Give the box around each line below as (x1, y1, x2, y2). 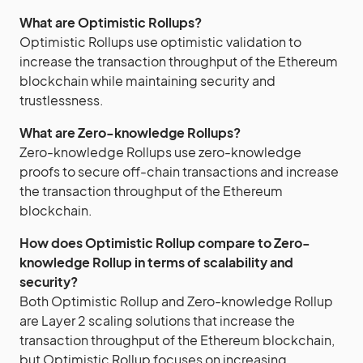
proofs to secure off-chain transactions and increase (19, 163, 339, 180)
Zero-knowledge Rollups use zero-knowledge (19, 143, 301, 160)
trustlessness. (19, 92, 104, 109)
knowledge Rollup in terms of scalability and (19, 254, 293, 271)
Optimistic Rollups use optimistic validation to (19, 33, 301, 50)
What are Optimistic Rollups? (19, 14, 202, 31)
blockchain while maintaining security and (19, 72, 275, 89)
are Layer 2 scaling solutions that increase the (19, 312, 295, 329)
